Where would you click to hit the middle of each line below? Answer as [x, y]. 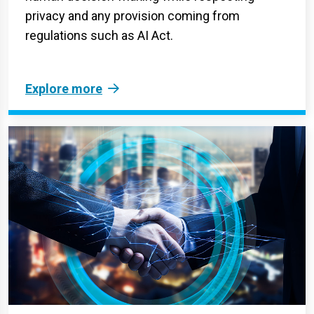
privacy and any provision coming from [132, 16]
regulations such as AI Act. [99, 36]
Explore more [64, 89]
